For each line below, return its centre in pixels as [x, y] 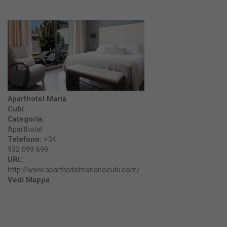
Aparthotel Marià [37, 99]
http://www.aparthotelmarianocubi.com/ [74, 170]
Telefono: [26, 139]
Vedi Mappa [29, 180]
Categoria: [26, 119]
